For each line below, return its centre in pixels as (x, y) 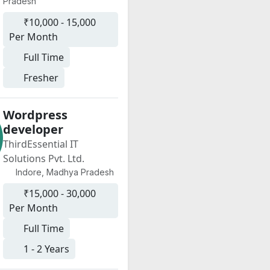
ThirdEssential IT (40, 144)
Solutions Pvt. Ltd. (43, 159)
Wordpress (35, 115)
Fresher (39, 78)
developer (33, 129)
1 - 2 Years (45, 249)
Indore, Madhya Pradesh (64, 172)
